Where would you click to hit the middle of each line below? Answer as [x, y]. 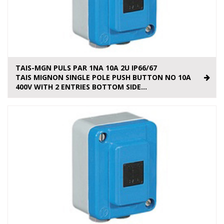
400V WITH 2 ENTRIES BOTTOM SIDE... [81, 87]
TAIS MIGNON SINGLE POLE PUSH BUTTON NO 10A [103, 77]
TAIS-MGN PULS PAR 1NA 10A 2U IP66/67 [86, 68]
